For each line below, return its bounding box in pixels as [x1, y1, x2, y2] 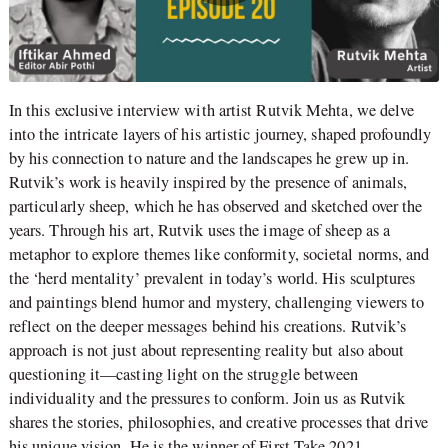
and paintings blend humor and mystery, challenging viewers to [8, 291, 425, 314]
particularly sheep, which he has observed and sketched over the [8, 195, 423, 218]
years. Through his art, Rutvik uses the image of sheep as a [8, 219, 391, 242]
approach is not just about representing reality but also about [8, 339, 405, 362]
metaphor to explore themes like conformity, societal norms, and [8, 243, 430, 266]
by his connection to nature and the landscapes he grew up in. [8, 147, 410, 170]
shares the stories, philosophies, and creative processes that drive [8, 411, 428, 434]
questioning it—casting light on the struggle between [8, 363, 359, 386]
